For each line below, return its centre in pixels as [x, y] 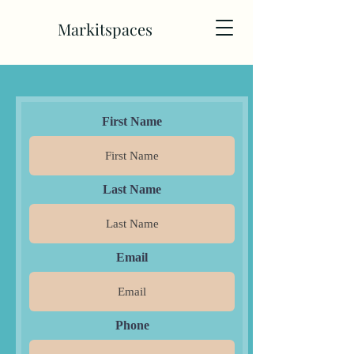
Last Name [132, 189]
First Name [132, 121]
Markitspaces [105, 29]
